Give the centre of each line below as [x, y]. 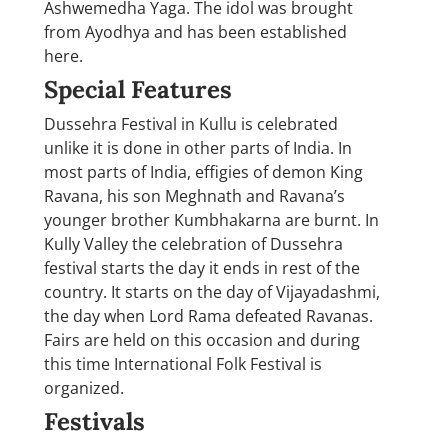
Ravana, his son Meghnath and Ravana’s [194, 195]
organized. [84, 387]
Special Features [138, 89]
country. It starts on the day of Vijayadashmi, [212, 291]
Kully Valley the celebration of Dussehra [193, 243]
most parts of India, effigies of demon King [203, 171]
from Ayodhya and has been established [195, 31]
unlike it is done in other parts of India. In [198, 147]
